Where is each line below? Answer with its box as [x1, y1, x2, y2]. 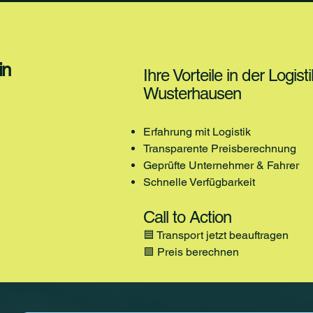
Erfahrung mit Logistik [143, 125, 251, 138]
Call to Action [143, 208, 232, 226]
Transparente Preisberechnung [143, 142, 296, 155]
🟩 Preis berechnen [143, 245, 239, 259]
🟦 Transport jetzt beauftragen [143, 228, 289, 242]
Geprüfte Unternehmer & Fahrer [143, 159, 299, 172]
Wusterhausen [143, 84, 242, 103]
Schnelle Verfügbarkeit [143, 175, 255, 189]
